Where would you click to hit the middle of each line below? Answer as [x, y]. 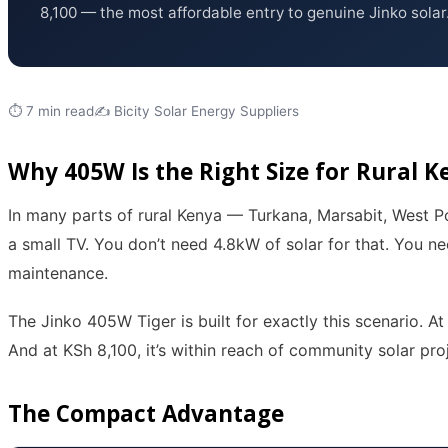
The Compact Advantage [146, 413]
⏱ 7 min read [51, 111]
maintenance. [58, 273]
